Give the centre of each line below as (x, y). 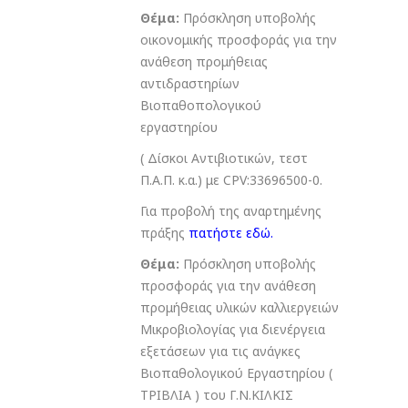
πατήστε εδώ (229, 233)
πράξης (164, 233)
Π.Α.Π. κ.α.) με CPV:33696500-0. (231, 180)
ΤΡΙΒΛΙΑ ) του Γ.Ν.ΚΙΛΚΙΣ (217, 395)
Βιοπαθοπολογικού (201, 106)
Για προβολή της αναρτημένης (231, 211)
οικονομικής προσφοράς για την (239, 40)
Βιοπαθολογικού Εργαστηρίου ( (236, 373)
